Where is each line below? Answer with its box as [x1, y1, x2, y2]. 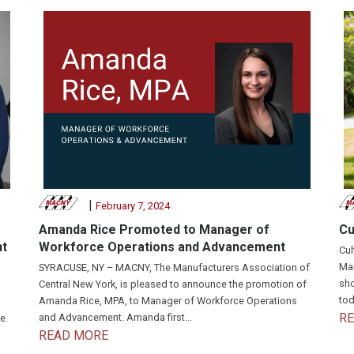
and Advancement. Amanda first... [39, 311, 192, 323]
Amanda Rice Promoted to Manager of [39, 222, 269, 238]
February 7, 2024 [95, 200, 170, 213]
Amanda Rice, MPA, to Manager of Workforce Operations [39, 294, 297, 307]
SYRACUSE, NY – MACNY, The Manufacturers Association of [39, 261, 310, 273]
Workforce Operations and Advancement [39, 239, 285, 255]
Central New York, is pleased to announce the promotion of [39, 277, 307, 290]
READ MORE [39, 327, 108, 343]
